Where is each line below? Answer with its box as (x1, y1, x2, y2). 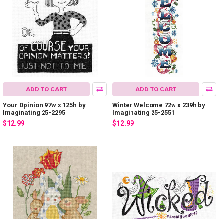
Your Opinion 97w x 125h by (3, 101, 86, 109)
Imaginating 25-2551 (112, 109, 175, 116)
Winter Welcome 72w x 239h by (112, 101, 205, 109)
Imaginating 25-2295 (3, 109, 65, 116)
